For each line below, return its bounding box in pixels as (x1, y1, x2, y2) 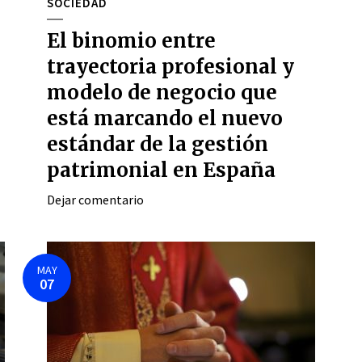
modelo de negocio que (47, 80, 277, 105)
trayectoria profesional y (47, 54, 294, 79)
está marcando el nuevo (47, 106, 283, 131)
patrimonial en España (47, 158, 280, 183)
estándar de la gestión (47, 132, 268, 157)
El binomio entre (47, 28, 216, 53)
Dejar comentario (47, 192, 144, 208)
